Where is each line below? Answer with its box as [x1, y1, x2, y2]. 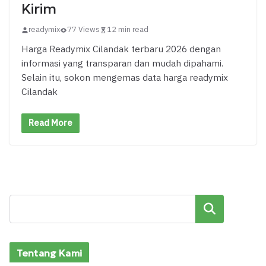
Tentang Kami [17, 246, 82, 259]
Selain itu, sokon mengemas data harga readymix [21, 71, 228, 85]
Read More [28, 116, 72, 129]
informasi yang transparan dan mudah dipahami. [21, 57, 223, 71]
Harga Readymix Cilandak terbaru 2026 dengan [21, 43, 221, 57]
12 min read [107, 24, 148, 36]
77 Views [67, 24, 100, 36]
